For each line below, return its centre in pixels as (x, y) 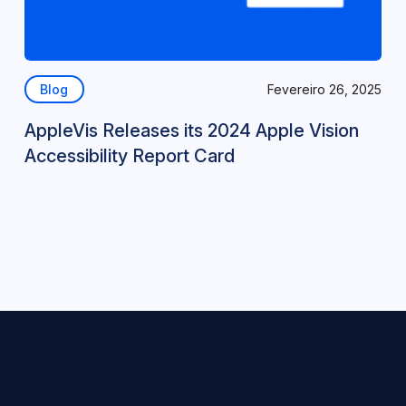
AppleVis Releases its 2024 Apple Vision (191, 130)
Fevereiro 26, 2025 (325, 89)
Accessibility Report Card (129, 156)
